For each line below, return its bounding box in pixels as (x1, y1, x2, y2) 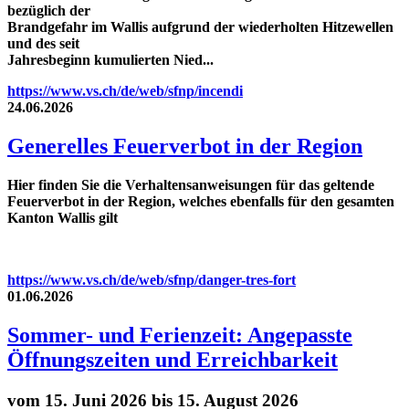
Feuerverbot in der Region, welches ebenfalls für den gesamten (7, 194, 394, 210)
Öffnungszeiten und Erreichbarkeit (7, 348, 338, 372)
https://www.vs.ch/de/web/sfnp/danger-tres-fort (7, 272, 296, 288)
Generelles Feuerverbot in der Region (7, 134, 362, 159)
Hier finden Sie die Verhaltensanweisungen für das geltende (7, 177, 374, 194)
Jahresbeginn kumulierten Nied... (7, 52, 214, 68)
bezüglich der (7, 3, 90, 19)
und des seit (7, 36, 79, 52)
